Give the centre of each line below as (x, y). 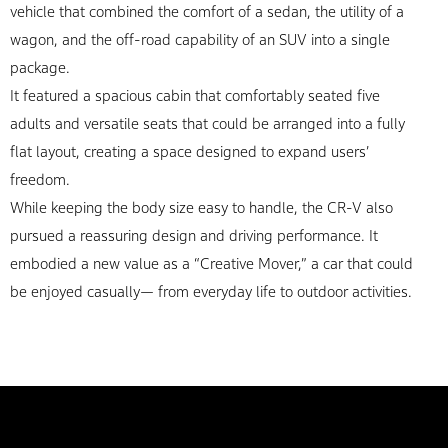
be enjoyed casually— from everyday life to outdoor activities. (211, 291)
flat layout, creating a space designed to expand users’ (190, 151)
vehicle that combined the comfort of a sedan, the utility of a (207, 11)
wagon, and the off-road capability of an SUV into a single (200, 39)
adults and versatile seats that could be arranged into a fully (208, 123)
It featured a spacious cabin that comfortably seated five (195, 95)
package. (40, 67)
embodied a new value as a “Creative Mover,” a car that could (212, 263)
